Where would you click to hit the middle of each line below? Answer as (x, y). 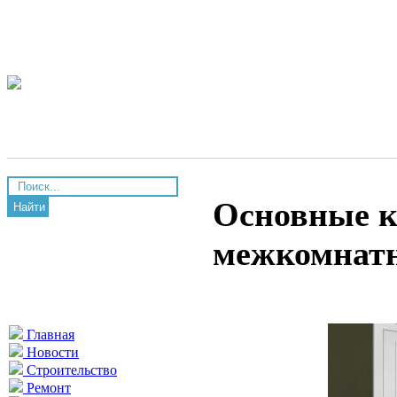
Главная (49, 335)
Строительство (70, 370)
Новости (51, 352)
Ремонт (47, 388)
